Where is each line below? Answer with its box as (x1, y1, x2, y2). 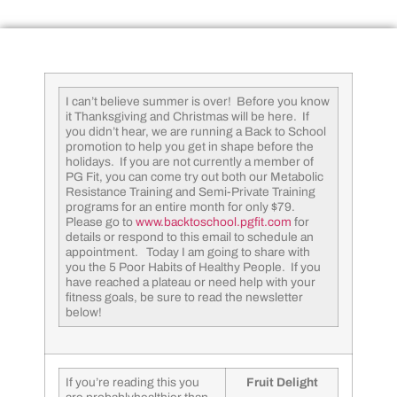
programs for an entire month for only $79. (66, 200, 298, 214)
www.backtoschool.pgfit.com (136, 215, 292, 230)
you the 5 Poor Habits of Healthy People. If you (66, 261, 321, 275)
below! (66, 306, 102, 320)
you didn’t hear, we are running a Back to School (66, 125, 326, 139)
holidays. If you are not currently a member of (66, 155, 314, 169)
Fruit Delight (245, 376, 318, 390)
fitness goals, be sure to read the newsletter (66, 291, 303, 305)
